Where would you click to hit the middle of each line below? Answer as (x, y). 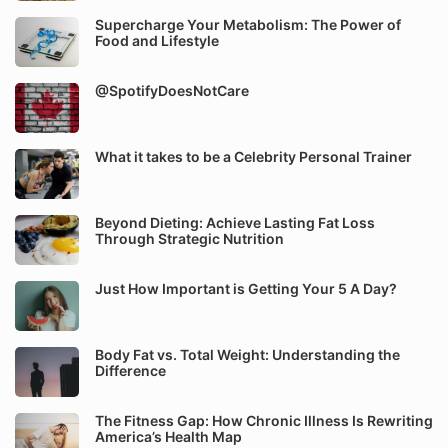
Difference (130, 370)
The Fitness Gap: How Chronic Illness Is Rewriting (264, 420)
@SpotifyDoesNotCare (172, 90)
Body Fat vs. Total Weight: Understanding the (247, 354)
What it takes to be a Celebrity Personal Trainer (253, 156)
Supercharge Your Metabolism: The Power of (248, 24)
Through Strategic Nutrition (189, 238)
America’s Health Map (168, 436)
